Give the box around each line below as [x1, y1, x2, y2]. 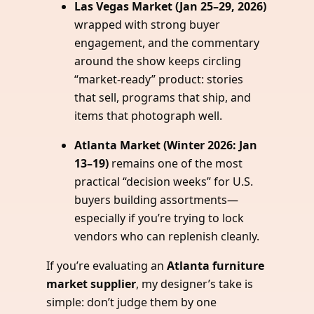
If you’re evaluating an [46, 258, 168, 274]
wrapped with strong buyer [74, 17, 221, 33]
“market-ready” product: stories [74, 71, 244, 88]
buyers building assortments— [74, 192, 239, 208]
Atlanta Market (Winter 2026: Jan [74, 137, 258, 153]
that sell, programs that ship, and [74, 90, 252, 106]
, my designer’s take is [136, 276, 254, 292]
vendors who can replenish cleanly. [74, 228, 260, 245]
